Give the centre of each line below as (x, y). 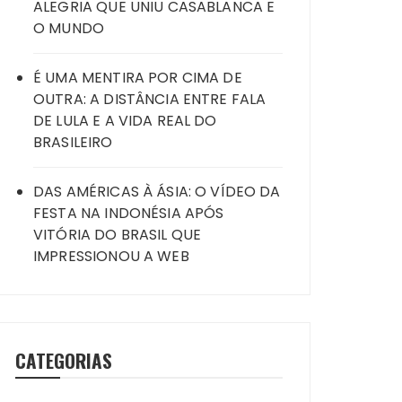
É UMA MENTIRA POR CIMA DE (138, 78)
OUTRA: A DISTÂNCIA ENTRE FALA (150, 99)
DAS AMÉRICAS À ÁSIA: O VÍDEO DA (157, 192)
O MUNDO (69, 28)
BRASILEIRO (73, 142)
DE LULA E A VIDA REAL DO (125, 121)
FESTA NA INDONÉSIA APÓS (129, 213)
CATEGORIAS (64, 360)
